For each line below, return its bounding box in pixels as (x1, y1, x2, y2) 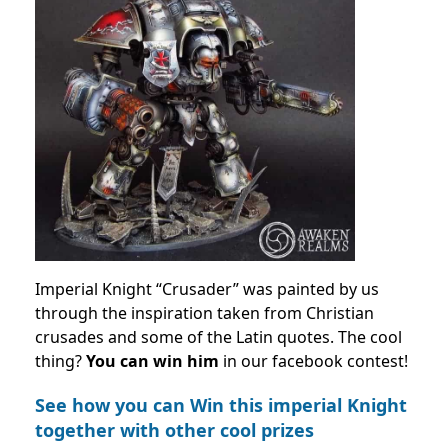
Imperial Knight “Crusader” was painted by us (35, 277, 379, 300)
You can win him (86, 349, 223, 372)
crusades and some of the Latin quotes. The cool (35, 325, 402, 348)
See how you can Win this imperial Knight (35, 392, 407, 417)
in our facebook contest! (223, 349, 408, 372)
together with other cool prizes (35, 417, 314, 442)
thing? (35, 349, 86, 372)
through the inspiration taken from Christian (35, 301, 374, 324)
